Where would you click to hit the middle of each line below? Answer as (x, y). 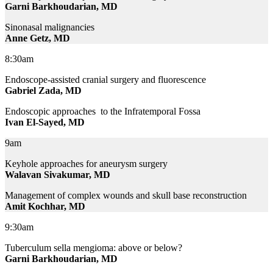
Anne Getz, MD (37, 38)
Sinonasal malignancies (50, 27)
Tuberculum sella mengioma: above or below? (94, 248)
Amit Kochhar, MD (45, 207)
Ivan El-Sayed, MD (45, 122)
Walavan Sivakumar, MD (58, 175)
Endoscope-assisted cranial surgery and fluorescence (105, 80)
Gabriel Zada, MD (43, 91)
